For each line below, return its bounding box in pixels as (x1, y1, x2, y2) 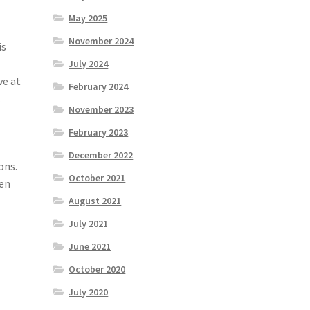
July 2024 (69, 57, 109, 71)
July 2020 (69, 286, 109, 299)
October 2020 (69, 263, 126, 276)
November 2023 (69, 103, 134, 116)
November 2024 (69, 35, 134, 48)
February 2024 (69, 80, 129, 93)
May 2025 (69, 12, 108, 25)
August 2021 (69, 194, 122, 208)
